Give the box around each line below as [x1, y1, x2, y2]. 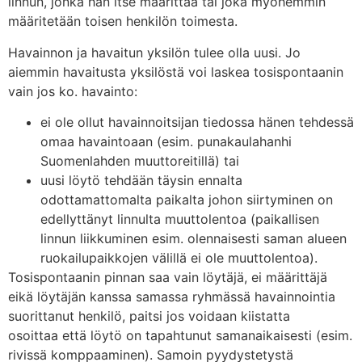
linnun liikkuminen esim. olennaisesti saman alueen [40, 230, 347, 247]
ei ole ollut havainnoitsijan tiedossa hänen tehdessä [40, 114, 354, 131]
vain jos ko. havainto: [8, 82, 137, 99]
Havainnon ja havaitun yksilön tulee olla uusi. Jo [8, 44, 301, 61]
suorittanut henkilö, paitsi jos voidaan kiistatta [8, 308, 290, 325]
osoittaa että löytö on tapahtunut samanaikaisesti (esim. [8, 327, 352, 344]
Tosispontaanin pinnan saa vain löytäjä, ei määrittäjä [8, 269, 327, 286]
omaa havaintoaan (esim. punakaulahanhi [40, 133, 292, 150]
